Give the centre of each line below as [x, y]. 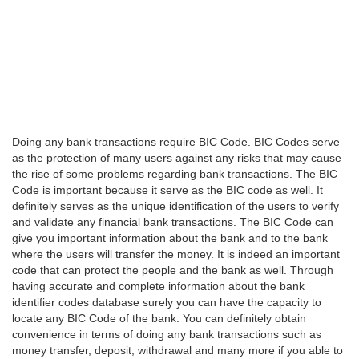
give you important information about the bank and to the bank [170, 238]
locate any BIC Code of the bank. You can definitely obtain [159, 318]
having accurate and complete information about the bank [158, 286]
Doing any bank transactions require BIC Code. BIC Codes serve [176, 142]
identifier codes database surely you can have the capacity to [167, 302]
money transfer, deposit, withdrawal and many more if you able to [177, 350]
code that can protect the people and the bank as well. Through [173, 270]
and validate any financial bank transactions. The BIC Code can [173, 222]
